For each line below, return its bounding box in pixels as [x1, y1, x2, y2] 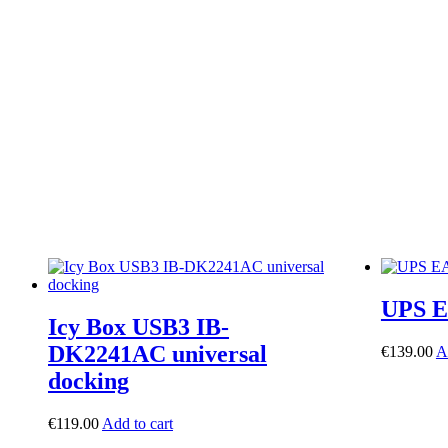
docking [48, 368, 129, 395]
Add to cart [102, 415, 173, 433]
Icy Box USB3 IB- [48, 314, 229, 341]
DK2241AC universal [48, 341, 267, 368]
